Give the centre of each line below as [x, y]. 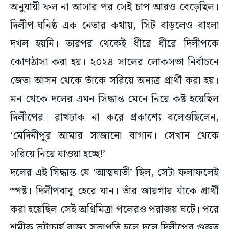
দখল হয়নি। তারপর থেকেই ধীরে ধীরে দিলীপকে [114, 44]
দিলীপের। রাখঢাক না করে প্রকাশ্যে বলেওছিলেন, [114, 118]
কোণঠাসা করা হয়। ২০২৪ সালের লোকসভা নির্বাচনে [114, 63]
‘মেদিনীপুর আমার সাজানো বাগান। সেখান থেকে [114, 136]
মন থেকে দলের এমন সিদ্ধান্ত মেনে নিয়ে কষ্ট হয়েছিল [114, 99]
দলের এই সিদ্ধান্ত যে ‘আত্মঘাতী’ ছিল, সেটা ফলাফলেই [114, 173]
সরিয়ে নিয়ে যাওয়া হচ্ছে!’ [59, 155]
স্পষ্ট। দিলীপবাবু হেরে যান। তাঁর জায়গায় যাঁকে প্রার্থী [114, 191]
